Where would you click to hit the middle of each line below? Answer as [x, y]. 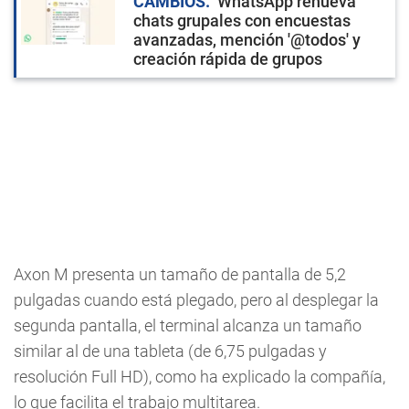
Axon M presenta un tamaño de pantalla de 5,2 [180, 275]
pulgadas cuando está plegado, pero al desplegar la [196, 300]
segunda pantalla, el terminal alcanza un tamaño [188, 326]
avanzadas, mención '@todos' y [247, 40]
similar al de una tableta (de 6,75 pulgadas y [170, 351]
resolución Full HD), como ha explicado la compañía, [199, 377]
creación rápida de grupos [228, 59]
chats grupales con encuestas [242, 21]
